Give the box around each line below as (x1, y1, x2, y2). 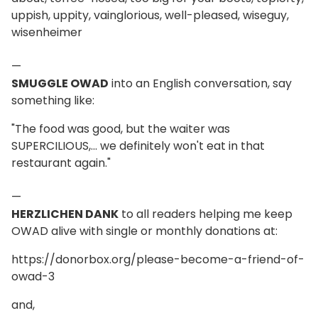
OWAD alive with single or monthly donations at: (11, 223, 278, 239)
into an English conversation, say (109, 75, 292, 92)
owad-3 (11, 268, 55, 285)
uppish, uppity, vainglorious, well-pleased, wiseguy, (11, 7, 289, 23)
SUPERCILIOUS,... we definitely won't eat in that (11, 138, 265, 154)
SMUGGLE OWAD (11, 75, 109, 92)
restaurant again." (11, 155, 111, 171)
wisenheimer (11, 24, 82, 40)
